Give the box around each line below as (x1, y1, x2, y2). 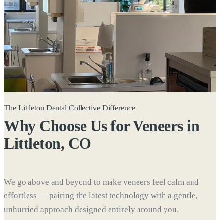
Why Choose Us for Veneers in (4, 117, 200, 135)
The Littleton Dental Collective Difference (4, 103, 135, 112)
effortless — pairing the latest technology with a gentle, (4, 191, 197, 201)
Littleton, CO (4, 135, 91, 153)
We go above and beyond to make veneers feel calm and (4, 177, 199, 187)
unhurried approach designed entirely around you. (4, 205, 179, 215)
